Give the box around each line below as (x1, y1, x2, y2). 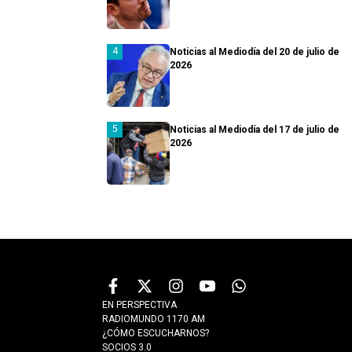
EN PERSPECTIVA (102, 299, 177, 310)
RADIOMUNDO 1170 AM (102, 313, 205, 324)
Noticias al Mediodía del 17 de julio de (170, 123, 339, 135)
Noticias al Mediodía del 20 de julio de (170, 46, 339, 57)
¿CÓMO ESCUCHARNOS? (102, 327, 209, 339)
